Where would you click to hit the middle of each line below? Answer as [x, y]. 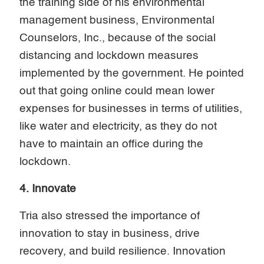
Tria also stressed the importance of [110, 216]
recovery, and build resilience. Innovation [123, 251]
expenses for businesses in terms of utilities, [131, 108]
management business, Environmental [117, 20]
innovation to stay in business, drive [110, 233]
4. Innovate [49, 189]
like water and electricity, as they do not [118, 126]
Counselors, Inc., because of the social [118, 38]
